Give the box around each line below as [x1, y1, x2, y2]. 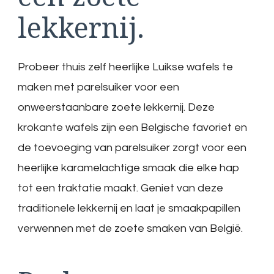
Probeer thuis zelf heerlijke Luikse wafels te [18, 61, 233, 73]
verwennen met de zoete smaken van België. [18, 223, 243, 235]
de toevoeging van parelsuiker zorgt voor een [18, 142, 246, 154]
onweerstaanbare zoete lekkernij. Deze [18, 102, 215, 114]
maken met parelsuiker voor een [18, 81, 179, 94]
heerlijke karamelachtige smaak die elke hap [18, 162, 240, 174]
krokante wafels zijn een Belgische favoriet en [18, 122, 247, 134]
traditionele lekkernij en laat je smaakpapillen [18, 202, 240, 215]
